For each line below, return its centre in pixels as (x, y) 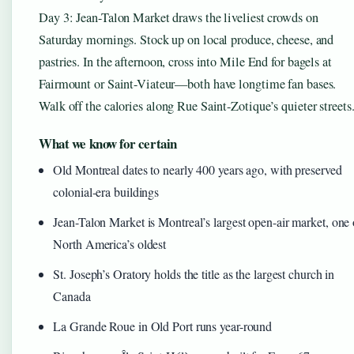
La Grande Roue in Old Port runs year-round (163, 326)
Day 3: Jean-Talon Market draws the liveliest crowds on (179, 18)
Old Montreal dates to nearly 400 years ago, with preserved (198, 170)
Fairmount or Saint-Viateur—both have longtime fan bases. (188, 84)
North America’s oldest (110, 244)
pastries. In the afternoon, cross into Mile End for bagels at (185, 62)
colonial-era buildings (106, 192)
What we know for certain (108, 144)
